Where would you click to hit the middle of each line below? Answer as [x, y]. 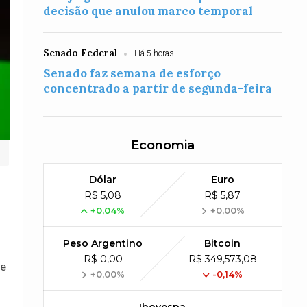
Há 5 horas [155, 53]
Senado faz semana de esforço [132, 73]
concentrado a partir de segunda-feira [158, 88]
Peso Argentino [103, 243]
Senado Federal [81, 53]
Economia [162, 145]
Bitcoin [223, 243]
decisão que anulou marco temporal [148, 11]
